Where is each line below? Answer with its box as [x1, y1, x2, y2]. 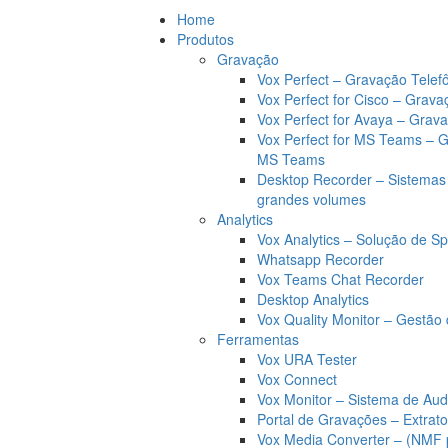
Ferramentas [217, 328, 299, 349]
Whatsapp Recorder [257, 248, 384, 269]
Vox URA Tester [257, 348, 357, 369]
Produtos [177, 28, 234, 49]
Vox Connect [257, 368, 337, 389]
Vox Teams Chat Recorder [257, 268, 424, 289]
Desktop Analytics [257, 288, 369, 309]
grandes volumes [257, 188, 366, 209]
